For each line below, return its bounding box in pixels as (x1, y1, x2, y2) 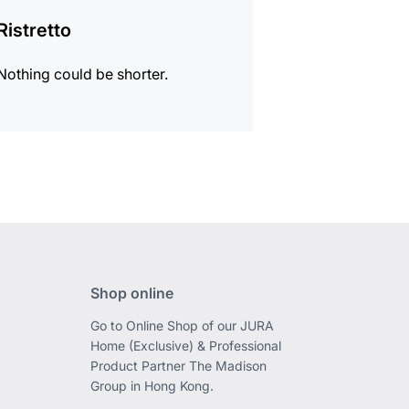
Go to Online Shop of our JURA (89, 318, 274, 334)
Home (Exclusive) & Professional (89, 338, 281, 354)
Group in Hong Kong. (89, 378, 214, 394)
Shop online (89, 284, 173, 303)
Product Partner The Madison (89, 358, 267, 374)
